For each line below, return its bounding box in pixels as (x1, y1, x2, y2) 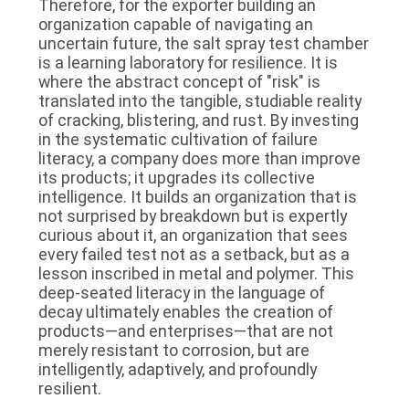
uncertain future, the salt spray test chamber (37, 33, 369, 53)
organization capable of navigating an (37, 14, 313, 34)
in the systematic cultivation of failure (37, 129, 318, 149)
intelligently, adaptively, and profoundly (37, 359, 317, 379)
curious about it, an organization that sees (37, 225, 348, 245)
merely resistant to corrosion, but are (37, 340, 309, 360)
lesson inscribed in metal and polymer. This (37, 263, 354, 283)
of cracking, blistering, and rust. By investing (37, 110, 359, 130)
